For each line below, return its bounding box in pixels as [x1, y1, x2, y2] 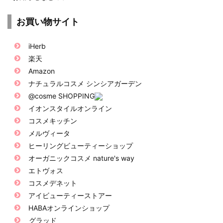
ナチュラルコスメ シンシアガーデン [28, 79, 142, 88]
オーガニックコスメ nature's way [28, 153, 135, 162]
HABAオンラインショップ [28, 203, 110, 212]
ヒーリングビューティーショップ [28, 141, 133, 150]
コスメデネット [28, 178, 80, 187]
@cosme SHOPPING [28, 91, 95, 100]
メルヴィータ [28, 128, 71, 137]
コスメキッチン [28, 116, 78, 125]
